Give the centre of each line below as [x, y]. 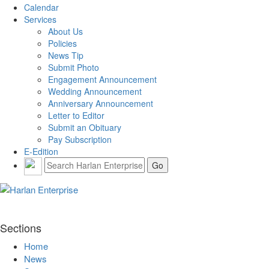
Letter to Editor [76, 115]
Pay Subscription [80, 139]
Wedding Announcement [95, 91]
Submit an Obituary [85, 127]
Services [40, 19]
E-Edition [41, 151]
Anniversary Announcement [101, 103]
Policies [62, 43]
